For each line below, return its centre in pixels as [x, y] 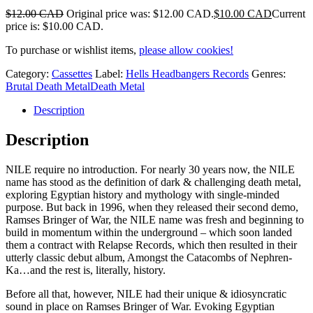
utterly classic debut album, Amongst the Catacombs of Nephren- [149, 257]
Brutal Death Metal [48, 86]
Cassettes [72, 73]
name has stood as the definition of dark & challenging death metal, [153, 182]
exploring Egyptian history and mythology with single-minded [143, 194]
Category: [29, 73]
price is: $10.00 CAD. [54, 26]
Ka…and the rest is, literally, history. [86, 270]
